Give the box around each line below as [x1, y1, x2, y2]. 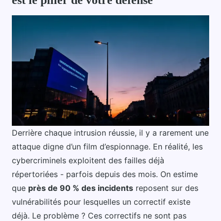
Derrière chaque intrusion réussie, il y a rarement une [12, 127, 209, 138]
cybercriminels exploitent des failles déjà [12, 155, 164, 165]
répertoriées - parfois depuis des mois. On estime [12, 169, 198, 179]
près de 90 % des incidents [28, 183, 133, 193]
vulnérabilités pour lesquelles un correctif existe [12, 196, 190, 207]
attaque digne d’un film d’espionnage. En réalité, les [12, 141, 203, 151]
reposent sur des [133, 183, 198, 193]
